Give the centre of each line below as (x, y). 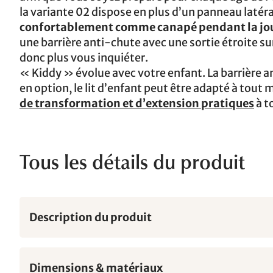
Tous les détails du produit (132, 165)
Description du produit (90, 217)
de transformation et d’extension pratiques (137, 103)
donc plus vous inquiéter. (84, 58)
